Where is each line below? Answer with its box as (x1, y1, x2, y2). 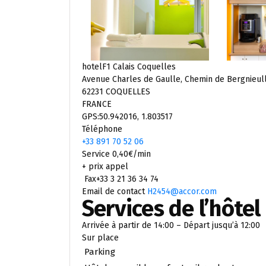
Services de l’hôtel (82, 195, 261, 223)
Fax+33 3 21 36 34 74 (82, 174, 159, 185)
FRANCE (82, 99, 112, 110)
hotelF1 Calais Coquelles (82, 62, 176, 72)
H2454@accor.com (147, 186, 217, 197)
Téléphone (82, 124, 122, 135)
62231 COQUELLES (82, 87, 150, 97)
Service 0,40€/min (82, 149, 151, 160)
